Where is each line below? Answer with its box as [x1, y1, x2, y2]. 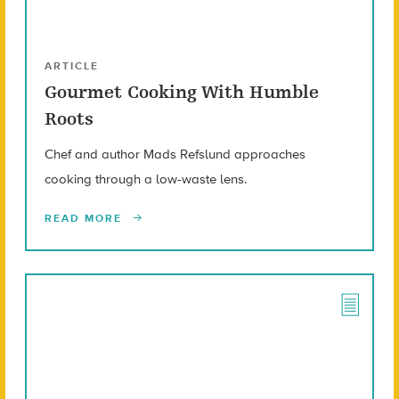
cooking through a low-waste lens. [44, 171, 247, 188]
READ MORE [44, 212, 126, 225]
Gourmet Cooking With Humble [44, 82, 319, 103]
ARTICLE [44, 60, 99, 73]
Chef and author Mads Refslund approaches [44, 146, 305, 163]
